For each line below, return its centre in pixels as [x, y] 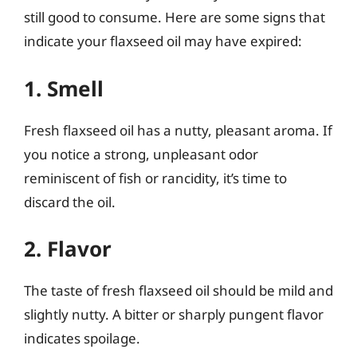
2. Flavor [68, 249]
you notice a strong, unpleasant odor [141, 154]
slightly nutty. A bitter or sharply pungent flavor [174, 314]
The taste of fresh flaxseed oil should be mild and [178, 290]
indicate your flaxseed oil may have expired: [163, 41]
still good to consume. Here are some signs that [175, 17]
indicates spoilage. [82, 338]
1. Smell [64, 88]
